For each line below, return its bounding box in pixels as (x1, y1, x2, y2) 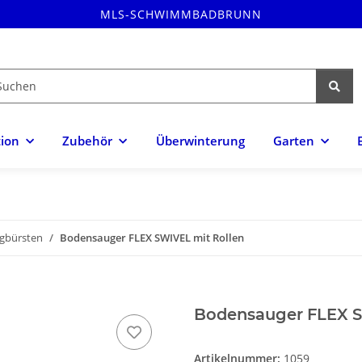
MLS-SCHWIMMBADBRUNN (99, 6, 262, 22)
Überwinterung (155, 133, 245, 150)
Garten (272, 133, 314, 150)
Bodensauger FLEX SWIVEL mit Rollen (60, 230, 244, 246)
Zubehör (62, 133, 113, 150)
